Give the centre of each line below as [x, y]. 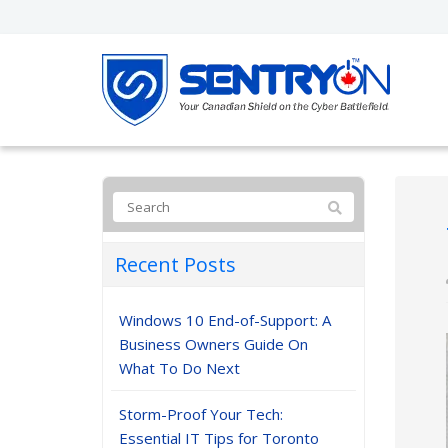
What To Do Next [179, 368]
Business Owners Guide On [213, 344]
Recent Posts [175, 264]
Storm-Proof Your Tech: [201, 414]
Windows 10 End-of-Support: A [225, 320]
